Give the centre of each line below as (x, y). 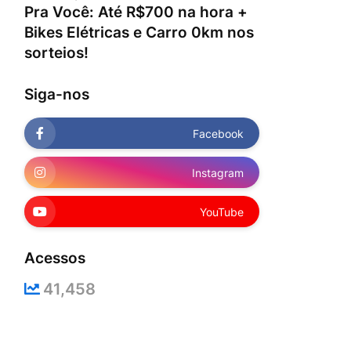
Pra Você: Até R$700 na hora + (136, 12)
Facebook (218, 133)
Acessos (55, 258)
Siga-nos (57, 94)
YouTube (222, 212)
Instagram (218, 172)
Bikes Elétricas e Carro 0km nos (139, 33)
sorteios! (56, 53)
